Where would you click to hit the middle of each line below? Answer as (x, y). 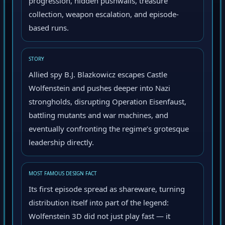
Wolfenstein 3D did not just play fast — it (99, 218)
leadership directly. (61, 144)
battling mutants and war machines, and (98, 117)
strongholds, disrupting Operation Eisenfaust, (107, 103)
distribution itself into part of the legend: (99, 204)
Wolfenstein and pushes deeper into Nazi (99, 90)
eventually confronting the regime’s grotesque (109, 130)
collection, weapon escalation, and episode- (104, 16)
